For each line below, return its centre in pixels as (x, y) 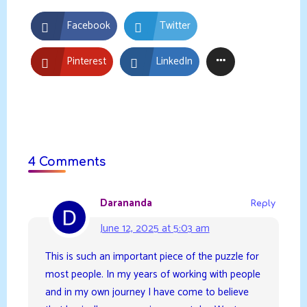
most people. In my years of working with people (152, 274)
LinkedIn (174, 62)
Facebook (88, 26)
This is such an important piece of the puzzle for (152, 256)
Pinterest (86, 62)
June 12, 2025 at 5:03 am (155, 228)
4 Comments (66, 162)
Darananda (126, 203)
